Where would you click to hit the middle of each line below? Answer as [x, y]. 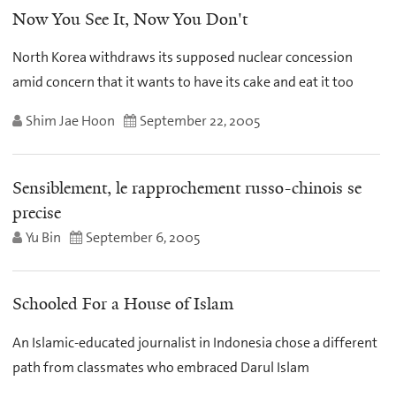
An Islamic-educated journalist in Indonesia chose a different [195, 342]
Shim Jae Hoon [70, 120]
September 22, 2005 [200, 120]
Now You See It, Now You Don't [130, 19]
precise [37, 213]
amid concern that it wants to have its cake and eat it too [183, 82]
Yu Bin [43, 237]
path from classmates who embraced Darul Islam [161, 367]
